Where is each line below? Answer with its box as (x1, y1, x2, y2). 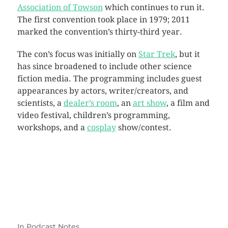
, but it (175, 49, 200, 59)
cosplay (87, 122, 116, 132)
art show (132, 98, 166, 108)
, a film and (166, 98, 210, 108)
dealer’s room (63, 98, 117, 108)
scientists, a (17, 98, 64, 108)
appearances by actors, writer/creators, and (17, 85, 188, 96)
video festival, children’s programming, (17, 110, 170, 120)
